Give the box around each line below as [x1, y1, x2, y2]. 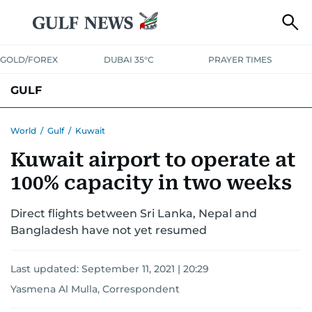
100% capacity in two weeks [10, 171, 292, 194]
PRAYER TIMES [208, 54, 272, 65]
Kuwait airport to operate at [10, 148, 295, 171]
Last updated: [10, 263, 81, 275]
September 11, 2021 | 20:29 [81, 263, 209, 275]
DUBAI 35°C [104, 54, 155, 65]
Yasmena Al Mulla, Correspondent [10, 283, 180, 295]
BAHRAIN [10, 117, 57, 130]
